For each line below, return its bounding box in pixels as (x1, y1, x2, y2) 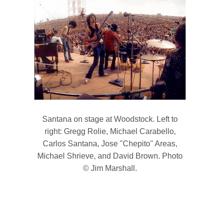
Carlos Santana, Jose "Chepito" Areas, (43, 139, 177, 148)
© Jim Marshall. (83, 164, 137, 173)
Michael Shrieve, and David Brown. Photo (37, 152, 183, 161)
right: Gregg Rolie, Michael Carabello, (44, 127, 176, 136)
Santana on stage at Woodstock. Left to (42, 115, 178, 124)
